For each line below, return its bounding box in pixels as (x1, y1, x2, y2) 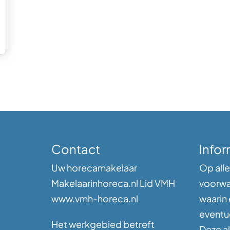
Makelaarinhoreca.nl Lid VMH (51, 177, 176, 189)
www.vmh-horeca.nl (51, 192, 139, 204)
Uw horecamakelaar (51, 161, 138, 174)
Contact (51, 141, 101, 157)
